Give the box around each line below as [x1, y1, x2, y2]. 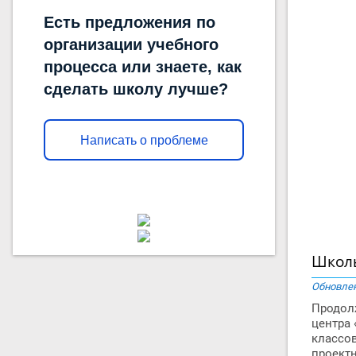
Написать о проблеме [79, 133, 208, 147]
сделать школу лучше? [44, 80, 228, 98]
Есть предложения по [44, 14, 215, 31]
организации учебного [44, 36, 219, 53]
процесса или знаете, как [44, 58, 242, 75]
